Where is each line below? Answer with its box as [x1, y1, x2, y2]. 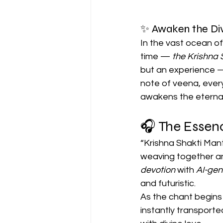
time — [140, 52, 172, 62]
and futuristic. [140, 179, 196, 189]
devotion [140, 165, 175, 175]
